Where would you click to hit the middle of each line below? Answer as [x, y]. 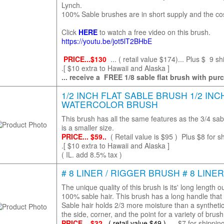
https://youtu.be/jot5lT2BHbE [106, 41]
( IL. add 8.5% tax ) [91, 154]
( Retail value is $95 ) [143, 136]
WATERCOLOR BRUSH [109, 104]
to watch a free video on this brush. [154, 32]
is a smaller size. [88, 127]
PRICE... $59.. [84, 136]
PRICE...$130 [85, 59]
